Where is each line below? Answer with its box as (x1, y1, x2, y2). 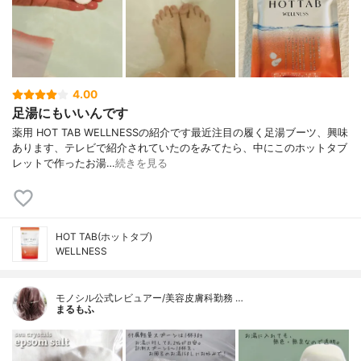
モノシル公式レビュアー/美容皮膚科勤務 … (56, 291, 243, 304)
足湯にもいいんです (12, 104, 128, 121)
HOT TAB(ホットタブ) (56, 230, 152, 243)
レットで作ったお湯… (12, 156, 115, 169)
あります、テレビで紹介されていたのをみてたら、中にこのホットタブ (12, 141, 347, 154)
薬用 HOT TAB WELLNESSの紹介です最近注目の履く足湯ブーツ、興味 (12, 126, 348, 139)
